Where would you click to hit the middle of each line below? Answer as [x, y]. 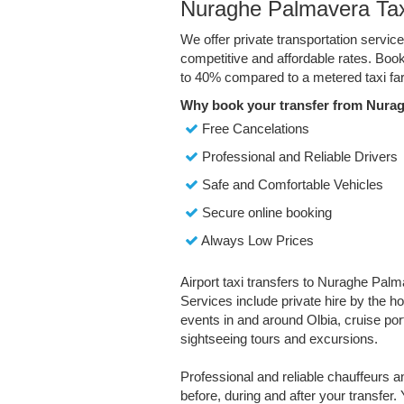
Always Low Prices [256, 241]
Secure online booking [265, 213]
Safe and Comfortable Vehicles [290, 185]
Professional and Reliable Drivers [298, 157]
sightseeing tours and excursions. [279, 339]
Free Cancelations [253, 129]
